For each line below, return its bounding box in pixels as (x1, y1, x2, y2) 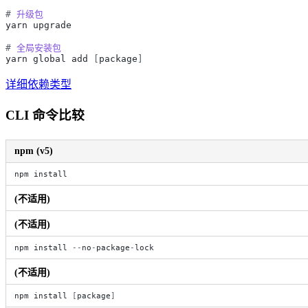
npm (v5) (14, 145, 53, 156)
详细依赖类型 (5, 78, 71, 91)
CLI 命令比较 (5, 107, 85, 122)
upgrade (33, 20, 71, 31)
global (33, 54, 66, 65)
